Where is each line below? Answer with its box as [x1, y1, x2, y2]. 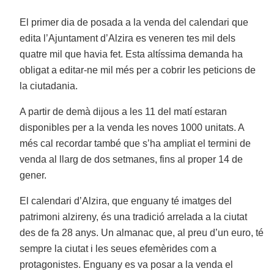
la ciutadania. [20, 81, 78, 92]
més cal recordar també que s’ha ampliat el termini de [20, 138, 251, 149]
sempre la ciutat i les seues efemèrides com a [20, 243, 217, 254]
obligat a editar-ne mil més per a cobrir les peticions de [20, 65, 256, 76]
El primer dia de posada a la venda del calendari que [20, 17, 249, 28]
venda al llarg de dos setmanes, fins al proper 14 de [20, 154, 243, 165]
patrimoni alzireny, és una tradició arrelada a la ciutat [20, 212, 248, 223]
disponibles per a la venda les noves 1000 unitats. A [20, 122, 245, 133]
